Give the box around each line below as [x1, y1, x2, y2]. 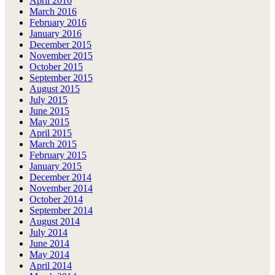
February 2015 [29, 150, 87, 161]
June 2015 [29, 106, 69, 117]
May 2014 [29, 249, 69, 260]
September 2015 [29, 72, 93, 83]
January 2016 [29, 28, 82, 39]
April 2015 [29, 128, 72, 139]
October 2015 [29, 61, 83, 72]
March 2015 [29, 139, 77, 150]
